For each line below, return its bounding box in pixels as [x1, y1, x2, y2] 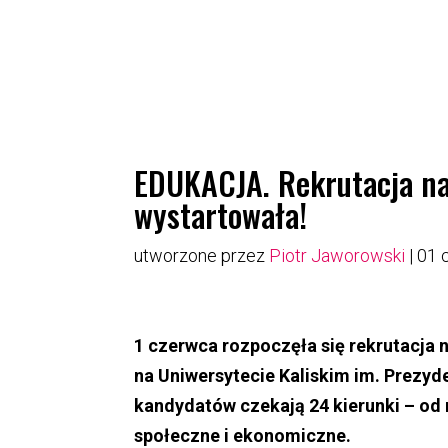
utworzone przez [134, 245, 270, 267]
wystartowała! [134, 191, 308, 239]
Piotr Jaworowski [269, 245, 406, 267]
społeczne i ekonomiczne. [134, 424, 352, 446]
